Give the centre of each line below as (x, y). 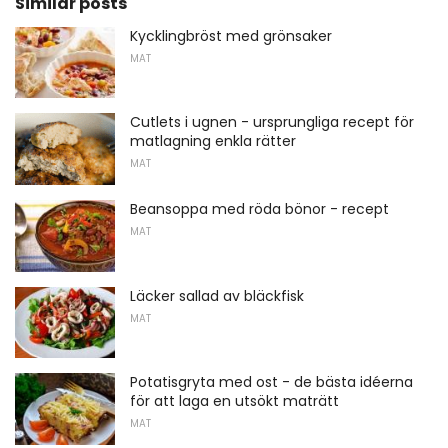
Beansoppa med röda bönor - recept (259, 209)
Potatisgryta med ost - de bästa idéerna (271, 382)
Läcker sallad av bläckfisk (217, 295)
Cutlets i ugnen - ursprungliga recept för (272, 122)
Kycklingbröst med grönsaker (231, 35)
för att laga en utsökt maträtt (234, 401)
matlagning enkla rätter (213, 141)
